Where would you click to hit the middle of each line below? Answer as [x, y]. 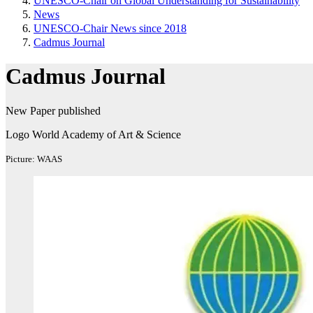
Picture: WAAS [34, 159]
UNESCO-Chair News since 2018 [110, 28]
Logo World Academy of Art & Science [93, 134]
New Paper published [53, 110]
